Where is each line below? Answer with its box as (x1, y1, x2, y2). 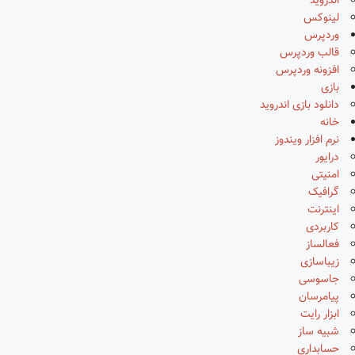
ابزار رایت (300, 306, 339, 323)
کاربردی (306, 219, 339, 236)
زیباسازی (300, 254, 339, 271)
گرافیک (308, 184, 339, 201)
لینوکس (303, 10, 339, 27)
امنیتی (311, 166, 339, 184)
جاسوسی (299, 271, 339, 288)
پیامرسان (299, 288, 339, 306)
